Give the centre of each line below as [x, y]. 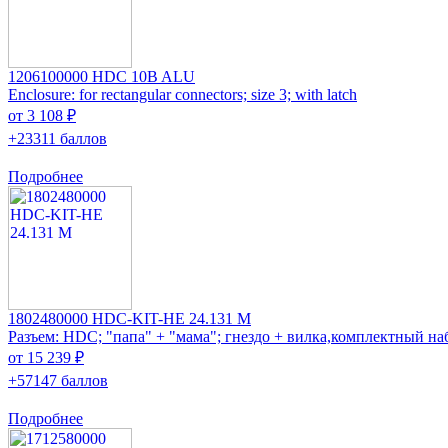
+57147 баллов [58, 380]
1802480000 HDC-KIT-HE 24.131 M [129, 318]
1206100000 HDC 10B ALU [101, 76]
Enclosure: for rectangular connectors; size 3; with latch [182, 94]
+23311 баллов [57, 138]
